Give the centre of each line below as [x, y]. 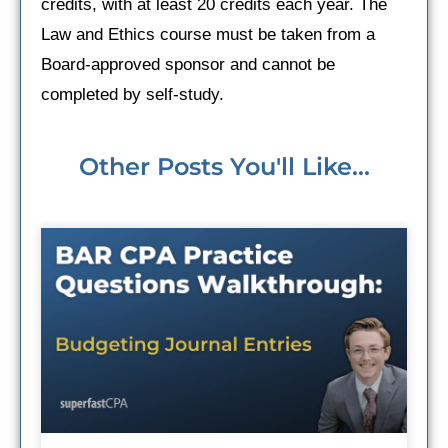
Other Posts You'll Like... [224, 166]
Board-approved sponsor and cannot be [188, 64]
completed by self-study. [132, 94]
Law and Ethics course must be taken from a [208, 34]
